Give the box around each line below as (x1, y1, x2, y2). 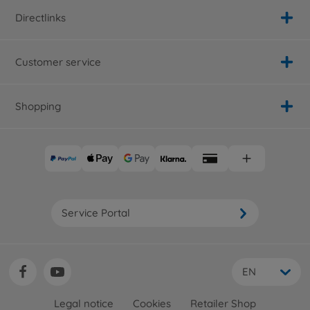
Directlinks (15, 10, 66, 24)
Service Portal (62, 206, 130, 220)
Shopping (15, 99, 61, 113)
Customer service (15, 55, 101, 69)
